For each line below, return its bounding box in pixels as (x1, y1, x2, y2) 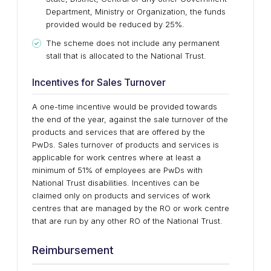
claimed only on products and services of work (32, 191, 211, 200)
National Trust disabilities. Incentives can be (32, 178, 200, 188)
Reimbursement (32, 244, 114, 256)
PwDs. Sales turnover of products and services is (32, 140, 219, 149)
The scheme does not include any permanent (46, 38, 220, 48)
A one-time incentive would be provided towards (32, 102, 217, 111)
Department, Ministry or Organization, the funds (46, 7, 226, 16)
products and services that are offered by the (32, 127, 205, 137)
